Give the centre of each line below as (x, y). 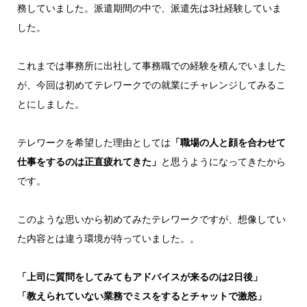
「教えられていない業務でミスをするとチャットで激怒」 (142, 296)
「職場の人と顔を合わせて (228, 142)
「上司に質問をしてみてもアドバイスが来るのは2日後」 (139, 277)
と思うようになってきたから (223, 161)
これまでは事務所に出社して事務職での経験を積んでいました (151, 65)
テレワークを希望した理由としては (94, 142)
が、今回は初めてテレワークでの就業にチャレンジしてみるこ (151, 85)
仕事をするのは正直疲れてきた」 (89, 161)
